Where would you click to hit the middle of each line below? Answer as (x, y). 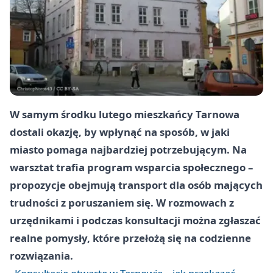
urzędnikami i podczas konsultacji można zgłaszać (135, 221)
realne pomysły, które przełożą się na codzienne (130, 238)
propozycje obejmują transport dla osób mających (136, 185)
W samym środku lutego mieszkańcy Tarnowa (125, 115)
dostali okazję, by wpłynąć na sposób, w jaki (120, 132)
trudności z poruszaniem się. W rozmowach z (122, 203)
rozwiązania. (41, 256)
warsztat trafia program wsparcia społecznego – (131, 168)
